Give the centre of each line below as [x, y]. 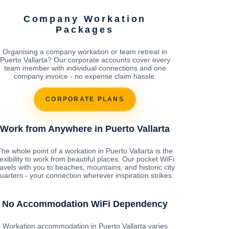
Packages [85, 29]
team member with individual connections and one [85, 68]
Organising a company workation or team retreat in [85, 51]
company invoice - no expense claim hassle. [85, 76]
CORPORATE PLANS [85, 99]
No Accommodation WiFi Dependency [85, 204]
